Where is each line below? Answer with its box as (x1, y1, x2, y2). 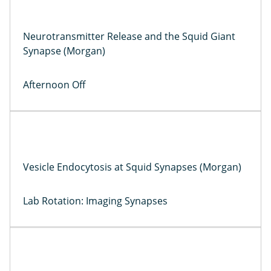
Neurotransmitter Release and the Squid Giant (22, 29, 235, 43)
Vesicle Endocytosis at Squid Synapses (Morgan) (22, 160, 241, 174)
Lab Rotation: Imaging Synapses (22, 194, 168, 208)
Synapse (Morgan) (22, 44, 105, 57)
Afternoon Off (22, 77, 85, 91)
